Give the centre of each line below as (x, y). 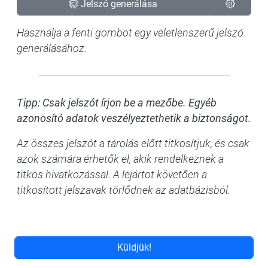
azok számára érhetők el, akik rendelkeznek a (120, 159)
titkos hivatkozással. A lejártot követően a (112, 175)
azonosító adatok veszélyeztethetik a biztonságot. (134, 118)
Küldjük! (134, 247)
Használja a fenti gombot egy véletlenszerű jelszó (130, 33)
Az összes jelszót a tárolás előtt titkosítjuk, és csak (133, 144)
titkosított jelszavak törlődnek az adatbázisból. (124, 190)
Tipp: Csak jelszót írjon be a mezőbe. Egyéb (117, 103)
